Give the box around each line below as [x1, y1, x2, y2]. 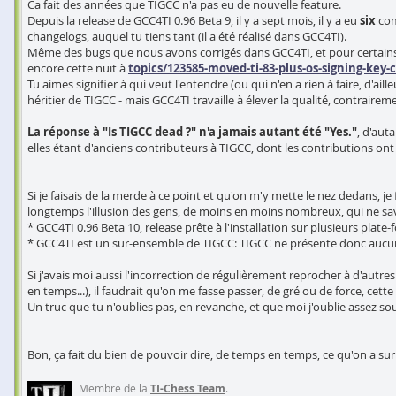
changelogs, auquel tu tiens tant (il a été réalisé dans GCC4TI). [27, 28, 346, 44]
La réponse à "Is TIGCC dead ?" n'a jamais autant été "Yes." [27, 124, 357, 140]
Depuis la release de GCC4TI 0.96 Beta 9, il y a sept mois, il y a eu [27, 12, 360, 28]
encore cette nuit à [27, 60, 128, 76]
